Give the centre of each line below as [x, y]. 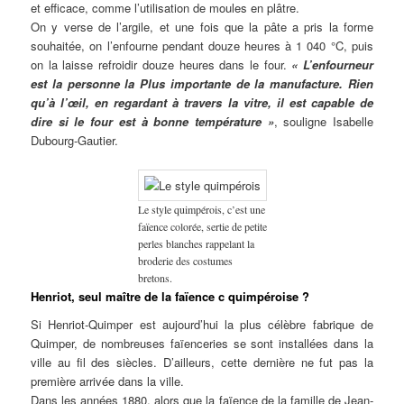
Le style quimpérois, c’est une [201, 209]
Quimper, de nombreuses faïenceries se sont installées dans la [202, 344]
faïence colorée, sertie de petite [202, 226]
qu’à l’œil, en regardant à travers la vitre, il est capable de [202, 103]
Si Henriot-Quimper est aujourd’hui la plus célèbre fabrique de [202, 325]
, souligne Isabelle [323, 122]
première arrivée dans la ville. [108, 381]
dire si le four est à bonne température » [152, 122]
